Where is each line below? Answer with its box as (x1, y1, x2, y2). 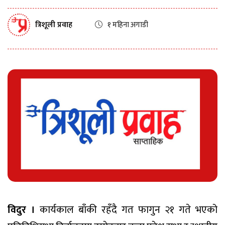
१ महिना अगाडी (107, 19, 148, 32)
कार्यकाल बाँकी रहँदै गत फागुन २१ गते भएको (35, 201, 217, 219)
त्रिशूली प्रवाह (35, 18, 72, 32)
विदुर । (8, 201, 35, 219)
